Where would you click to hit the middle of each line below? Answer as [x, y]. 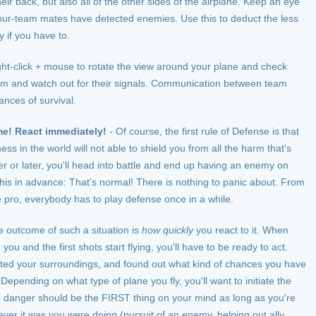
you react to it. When [241, 230]
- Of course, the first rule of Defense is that [203, 131]
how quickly [168, 230]
